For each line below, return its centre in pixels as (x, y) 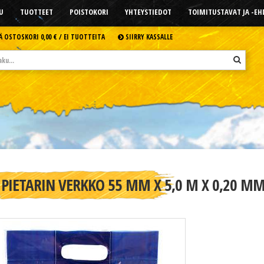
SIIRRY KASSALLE (148, 37)
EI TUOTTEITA (84, 37)
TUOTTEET (36, 12)
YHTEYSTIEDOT (148, 12)
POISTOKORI (89, 12)
